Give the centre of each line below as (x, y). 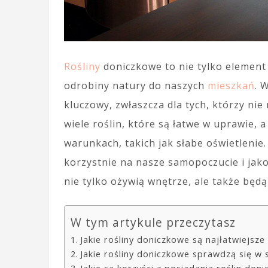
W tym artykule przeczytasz (153, 223)
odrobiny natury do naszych (136, 86)
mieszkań (231, 86)
